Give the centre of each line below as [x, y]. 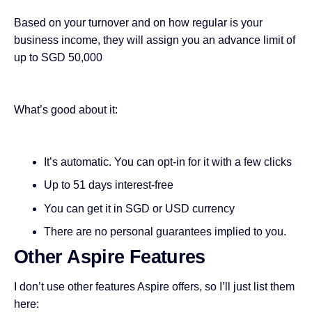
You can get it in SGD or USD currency [139, 208]
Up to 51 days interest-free [108, 185]
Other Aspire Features [110, 257]
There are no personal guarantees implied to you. [165, 232]
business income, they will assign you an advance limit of [155, 40]
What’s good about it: [66, 109]
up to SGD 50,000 [58, 57]
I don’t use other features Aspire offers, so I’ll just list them [154, 286]
